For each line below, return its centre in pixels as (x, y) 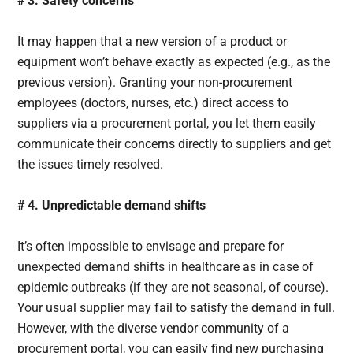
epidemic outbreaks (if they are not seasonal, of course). (173, 287)
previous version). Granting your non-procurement (155, 82)
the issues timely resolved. (94, 164)
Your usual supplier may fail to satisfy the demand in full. (176, 307)
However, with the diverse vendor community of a (154, 328)
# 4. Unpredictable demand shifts (113, 205)
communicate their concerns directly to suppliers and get (175, 143)
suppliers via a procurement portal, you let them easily (167, 123)
